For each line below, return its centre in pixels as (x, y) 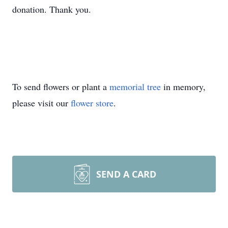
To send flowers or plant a (61, 87)
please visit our (41, 103)
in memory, (183, 87)
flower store (92, 103)
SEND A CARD (126, 174)
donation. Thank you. (52, 9)
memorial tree (135, 87)
